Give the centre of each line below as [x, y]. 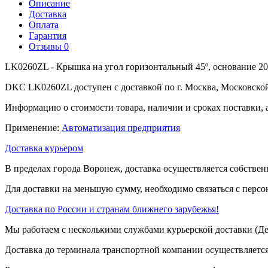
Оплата [44, 25]
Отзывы [46, 46]
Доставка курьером [44, 148]
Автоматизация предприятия [121, 127]
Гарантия [48, 35]
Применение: [33, 127]
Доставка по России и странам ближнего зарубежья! [112, 209]
